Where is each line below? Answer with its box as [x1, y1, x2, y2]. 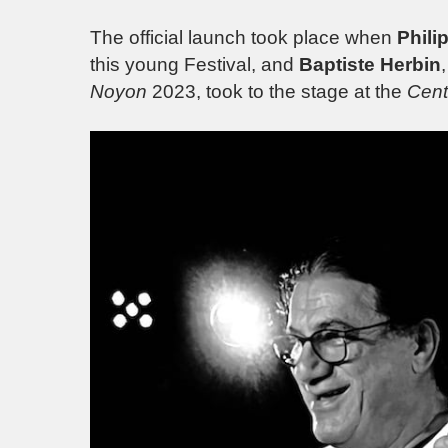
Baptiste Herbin [299, 53, 441, 75]
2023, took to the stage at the [147, 80, 407, 102]
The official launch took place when [90, 26, 397, 48]
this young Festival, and [90, 53, 299, 75]
